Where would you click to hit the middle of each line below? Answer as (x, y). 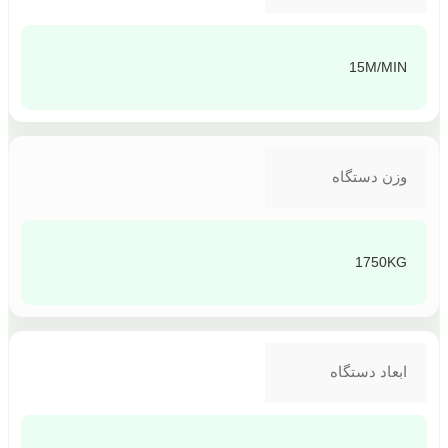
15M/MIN (378, 67)
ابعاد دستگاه (368, 372)
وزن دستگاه (369, 177)
